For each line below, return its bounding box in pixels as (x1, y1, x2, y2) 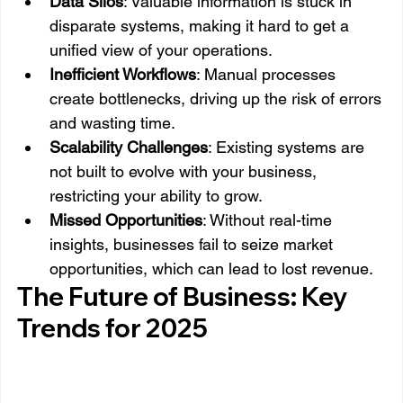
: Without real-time (202, 210, 336, 230)
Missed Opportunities (49, 210, 202, 230)
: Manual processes (196, 65, 340, 85)
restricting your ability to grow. (49, 186, 263, 206)
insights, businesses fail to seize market (49, 235, 337, 255)
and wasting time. (49, 113, 175, 133)
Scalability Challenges (49, 138, 208, 157)
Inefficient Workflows (49, 65, 196, 85)
